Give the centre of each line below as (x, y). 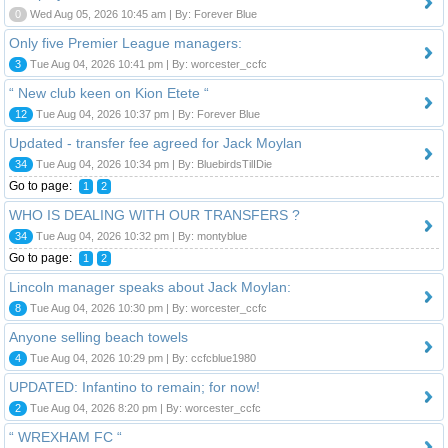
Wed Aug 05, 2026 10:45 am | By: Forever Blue (142, 13)
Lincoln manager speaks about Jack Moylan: (150, 286)
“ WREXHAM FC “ (65, 436)
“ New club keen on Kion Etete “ (109, 92)
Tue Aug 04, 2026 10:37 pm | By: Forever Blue (146, 113)
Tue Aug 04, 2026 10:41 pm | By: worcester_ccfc (147, 63)
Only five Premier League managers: (125, 42)
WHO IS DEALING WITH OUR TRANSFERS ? (154, 214)
